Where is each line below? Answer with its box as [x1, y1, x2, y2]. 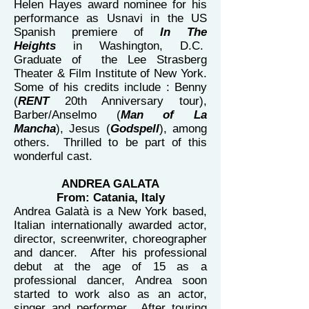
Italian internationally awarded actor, [14, 219, 207, 232]
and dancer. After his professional [14, 246, 207, 259]
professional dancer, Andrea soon [14, 274, 207, 287]
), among [159, 122, 208, 135]
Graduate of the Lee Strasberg [14, 53, 207, 66]
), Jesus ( [56, 122, 110, 135]
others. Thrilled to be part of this [14, 136, 207, 149]
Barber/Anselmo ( [14, 108, 121, 121]
